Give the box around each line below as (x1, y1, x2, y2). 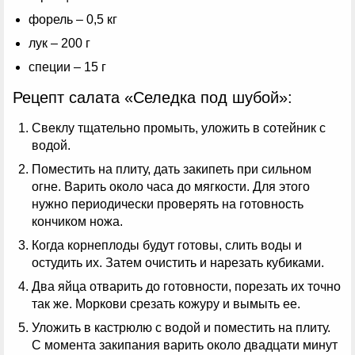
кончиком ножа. (32, 215, 123, 229)
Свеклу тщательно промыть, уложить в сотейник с (32, 121, 326, 136)
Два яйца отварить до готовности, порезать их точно (32, 280, 341, 294)
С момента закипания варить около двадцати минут (32, 338, 338, 353)
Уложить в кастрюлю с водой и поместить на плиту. (32, 321, 330, 335)
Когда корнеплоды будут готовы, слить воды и (32, 239, 302, 253)
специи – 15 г (29, 60, 106, 74)
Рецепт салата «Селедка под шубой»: (13, 89, 292, 107)
